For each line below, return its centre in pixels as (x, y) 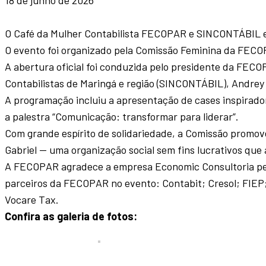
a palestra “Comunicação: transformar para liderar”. (122, 117)
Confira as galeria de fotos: (71, 216)
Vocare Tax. (32, 200)
